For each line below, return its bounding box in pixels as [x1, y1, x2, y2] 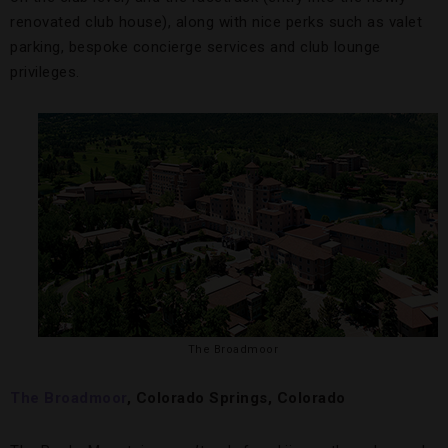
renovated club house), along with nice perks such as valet [10, 13, 422, 31]
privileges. [10, 63, 80, 81]
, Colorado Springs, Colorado [126, 389, 346, 407]
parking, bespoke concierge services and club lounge [10, 38, 381, 56]
